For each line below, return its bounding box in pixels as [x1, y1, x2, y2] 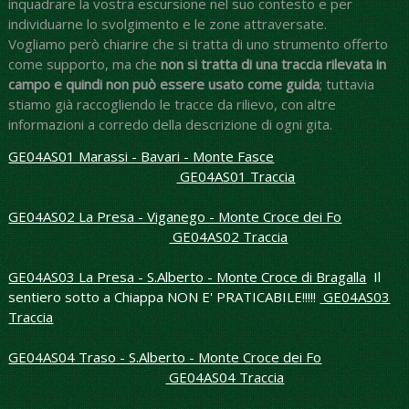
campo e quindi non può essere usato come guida [8, 75, 320, 94]
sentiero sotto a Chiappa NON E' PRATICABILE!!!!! [8, 288, 320, 307]
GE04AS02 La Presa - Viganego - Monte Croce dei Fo [8, 207, 342, 226]
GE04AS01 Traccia [176, 167, 296, 186]
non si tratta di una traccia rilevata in [161, 55, 387, 74]
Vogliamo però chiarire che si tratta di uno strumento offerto [8, 35, 389, 54]
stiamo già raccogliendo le [8, 95, 172, 114]
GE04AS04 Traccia [165, 368, 285, 387]
